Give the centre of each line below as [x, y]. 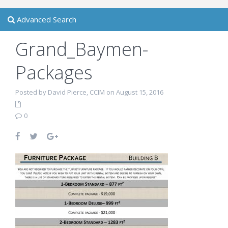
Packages [54, 73]
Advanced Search [46, 19]
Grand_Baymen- [82, 49]
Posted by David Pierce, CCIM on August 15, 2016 [89, 92]
